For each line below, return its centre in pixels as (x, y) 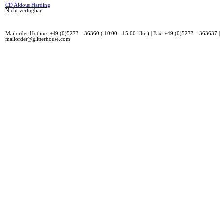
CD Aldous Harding (28, 5)
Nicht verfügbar (24, 10)
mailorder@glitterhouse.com (38, 39)
